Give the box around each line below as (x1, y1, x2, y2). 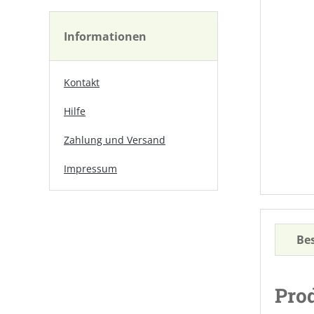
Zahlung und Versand (64, 133, 165, 146)
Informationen (64, 28, 146, 44)
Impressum (64, 162, 117, 175)
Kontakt (64, 76, 100, 89)
